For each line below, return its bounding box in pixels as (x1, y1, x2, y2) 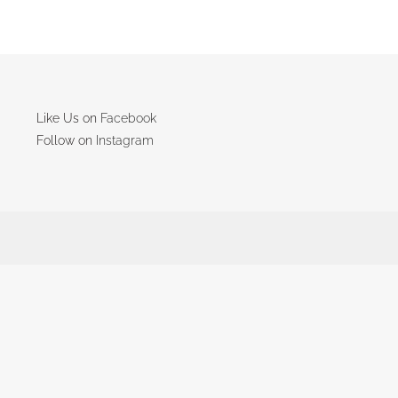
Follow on (36, 132, 96, 147)
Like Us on (36, 110, 100, 125)
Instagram (95, 132, 154, 147)
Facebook (99, 110, 156, 125)
